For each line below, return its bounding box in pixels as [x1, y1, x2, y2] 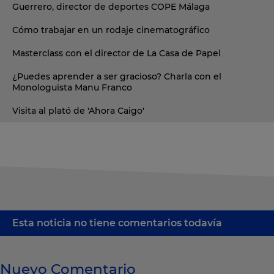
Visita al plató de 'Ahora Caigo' [12, 105, 144, 116]
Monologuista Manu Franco [12, 81, 132, 93]
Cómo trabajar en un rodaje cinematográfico [12, 24, 210, 35]
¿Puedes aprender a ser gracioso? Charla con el [12, 70, 221, 82]
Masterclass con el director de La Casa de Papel [12, 47, 221, 59]
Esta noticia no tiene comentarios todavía [12, 217, 222, 229]
